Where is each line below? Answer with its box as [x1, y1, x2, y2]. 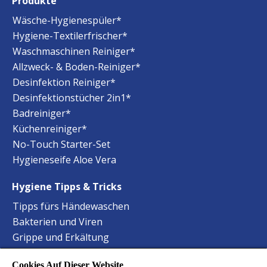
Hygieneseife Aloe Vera [13, 153, 116, 167]
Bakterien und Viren [13, 215, 103, 229]
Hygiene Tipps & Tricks [12, 180, 122, 194]
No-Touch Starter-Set [13, 138, 110, 151]
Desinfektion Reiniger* [13, 76, 116, 89]
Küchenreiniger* [13, 122, 87, 136]
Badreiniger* [13, 107, 71, 120]
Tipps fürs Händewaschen [13, 200, 129, 213]
